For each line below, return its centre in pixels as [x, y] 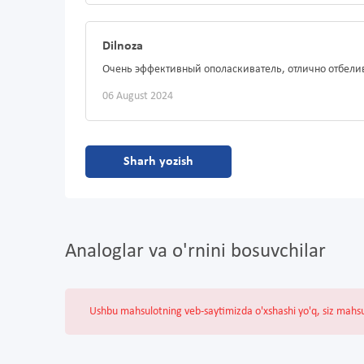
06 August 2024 [138, 97]
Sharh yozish [158, 162]
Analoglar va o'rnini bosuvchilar [195, 252]
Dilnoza [123, 47]
